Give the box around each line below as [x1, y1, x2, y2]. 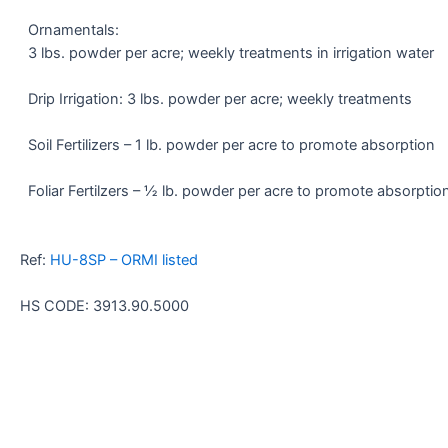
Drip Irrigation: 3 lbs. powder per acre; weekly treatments [28, 90, 412, 109]
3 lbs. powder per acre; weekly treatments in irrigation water [28, 44, 434, 63]
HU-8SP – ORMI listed [50, 251, 202, 270]
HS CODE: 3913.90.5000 [20, 297, 189, 316]
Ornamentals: [28, 21, 119, 40]
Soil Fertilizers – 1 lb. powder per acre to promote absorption [28, 136, 435, 155]
